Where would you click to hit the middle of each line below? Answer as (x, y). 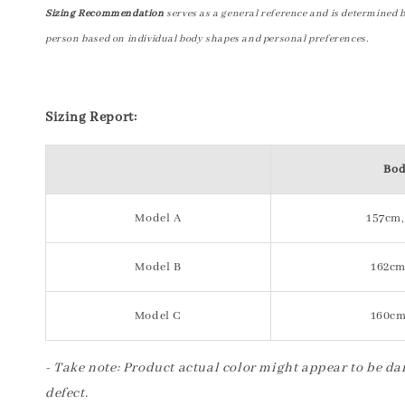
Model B (158, 267)
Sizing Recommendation (105, 14)
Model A (158, 218)
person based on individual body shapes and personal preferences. (207, 39)
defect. (68, 393)
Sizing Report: (91, 118)
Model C (158, 316)
